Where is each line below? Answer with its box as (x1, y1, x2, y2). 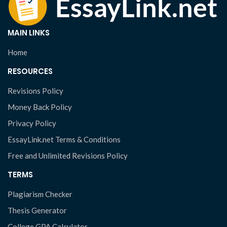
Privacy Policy (8, 119, 56, 128)
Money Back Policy (8, 102, 72, 111)
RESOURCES (8, 66, 53, 77)
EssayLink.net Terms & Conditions (8, 135, 121, 144)
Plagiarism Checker (8, 190, 72, 199)
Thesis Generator (8, 206, 67, 215)
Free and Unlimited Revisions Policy (8, 151, 128, 160)
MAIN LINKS (8, 27, 50, 38)
